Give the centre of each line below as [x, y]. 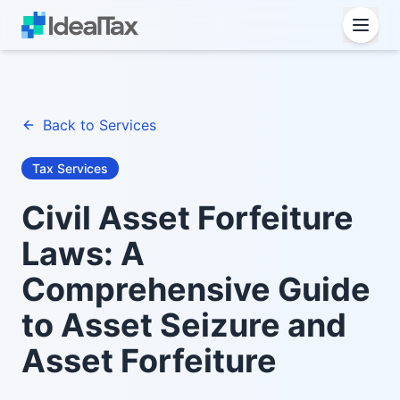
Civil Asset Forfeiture [187, 218]
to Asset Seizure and [184, 325]
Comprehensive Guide [196, 289]
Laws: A [83, 254]
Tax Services [70, 168]
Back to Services [100, 125]
